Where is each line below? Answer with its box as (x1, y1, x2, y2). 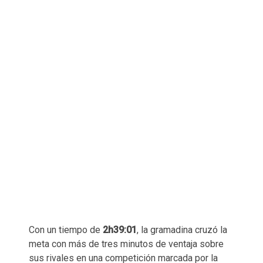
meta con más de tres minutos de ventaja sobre (29, 238, 224, 249)
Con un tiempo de (29, 224, 103, 235)
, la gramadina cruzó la (137, 224, 227, 235)
